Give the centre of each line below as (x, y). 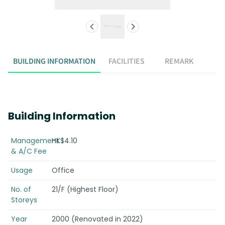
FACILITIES (127, 61)
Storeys (24, 200)
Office (63, 170)
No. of (21, 189)
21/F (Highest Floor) (85, 189)
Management (35, 141)
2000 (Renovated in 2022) (97, 219)
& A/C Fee (29, 151)
